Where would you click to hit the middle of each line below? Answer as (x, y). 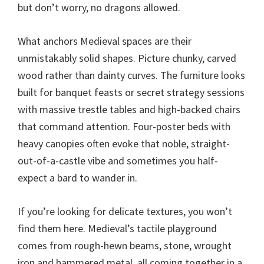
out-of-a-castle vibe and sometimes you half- (118, 160)
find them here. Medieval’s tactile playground (117, 228)
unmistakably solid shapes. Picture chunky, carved (127, 58)
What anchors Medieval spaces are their (105, 41)
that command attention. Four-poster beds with (124, 126)
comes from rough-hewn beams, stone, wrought (125, 245)
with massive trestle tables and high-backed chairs (129, 109)
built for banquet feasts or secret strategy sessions (131, 92)
